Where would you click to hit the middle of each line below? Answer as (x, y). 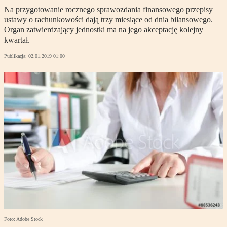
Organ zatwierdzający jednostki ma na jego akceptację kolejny (104, 30)
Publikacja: (16, 56)
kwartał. (17, 40)
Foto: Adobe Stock (23, 219)
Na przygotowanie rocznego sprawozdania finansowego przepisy (108, 10)
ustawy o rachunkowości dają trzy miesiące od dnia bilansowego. (108, 20)
